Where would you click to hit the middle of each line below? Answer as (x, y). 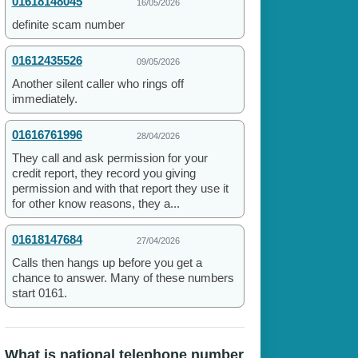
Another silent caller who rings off (97, 84)
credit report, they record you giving (103, 173)
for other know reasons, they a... (95, 204)
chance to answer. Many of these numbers (123, 278)
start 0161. (39, 293)
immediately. (44, 99)
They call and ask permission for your (109, 158)
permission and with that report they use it (120, 189)
